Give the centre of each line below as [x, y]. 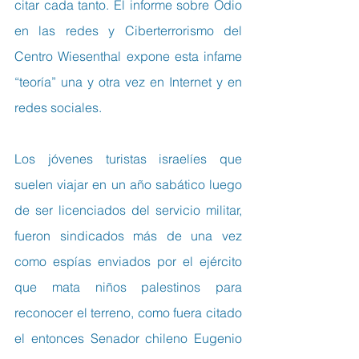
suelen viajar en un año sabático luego [128, 184]
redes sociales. [58, 107]
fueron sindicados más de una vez [128, 235]
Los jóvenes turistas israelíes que [128, 158]
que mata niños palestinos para [128, 286]
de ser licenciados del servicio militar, [128, 210]
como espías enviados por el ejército [128, 261]
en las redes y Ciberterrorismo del [128, 30]
